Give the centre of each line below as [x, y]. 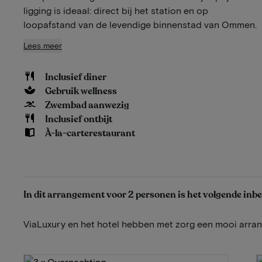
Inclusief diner [76, 77]
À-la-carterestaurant [90, 133]
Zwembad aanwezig [87, 105]
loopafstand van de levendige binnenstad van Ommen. [140, 24]
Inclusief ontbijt [79, 119]
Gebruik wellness [81, 91]
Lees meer [43, 45]
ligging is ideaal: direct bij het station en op [116, 10]
